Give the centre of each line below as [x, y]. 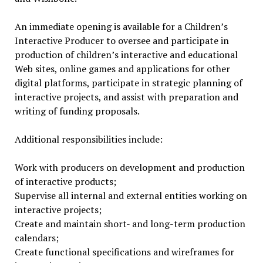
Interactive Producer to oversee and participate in [122, 41]
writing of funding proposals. [77, 111]
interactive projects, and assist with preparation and [126, 97]
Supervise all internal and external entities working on [131, 195]
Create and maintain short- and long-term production [130, 224]
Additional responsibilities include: [88, 139]
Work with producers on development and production [129, 167]
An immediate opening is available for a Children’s [121, 26]
